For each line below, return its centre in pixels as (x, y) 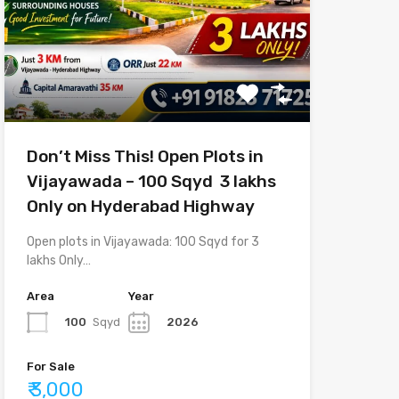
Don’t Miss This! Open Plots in (145, 156)
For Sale (50, 366)
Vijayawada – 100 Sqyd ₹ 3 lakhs (151, 181)
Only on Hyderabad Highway (140, 206)
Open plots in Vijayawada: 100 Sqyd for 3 (142, 241)
